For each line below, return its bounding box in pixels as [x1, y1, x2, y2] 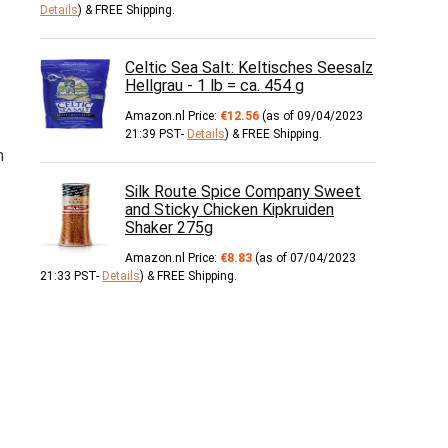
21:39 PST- [125, 127, 187, 141]
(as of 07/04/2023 [252, 251, 356, 265]
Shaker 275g [125, 218, 213, 237]
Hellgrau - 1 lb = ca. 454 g [125, 76, 304, 95]
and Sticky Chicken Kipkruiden [125, 200, 334, 219]
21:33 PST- [40, 269, 102, 283]
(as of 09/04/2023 [259, 109, 363, 123]
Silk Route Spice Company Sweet [125, 182, 361, 201]
